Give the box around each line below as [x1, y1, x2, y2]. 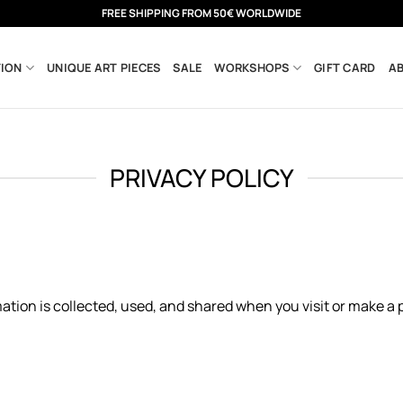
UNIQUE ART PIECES [47, 59, 161, 76]
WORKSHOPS [214, 59, 290, 76]
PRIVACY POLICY [109, 161, 294, 194]
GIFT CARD [314, 59, 376, 76]
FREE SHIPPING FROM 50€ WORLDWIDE [102, 5, 301, 22]
